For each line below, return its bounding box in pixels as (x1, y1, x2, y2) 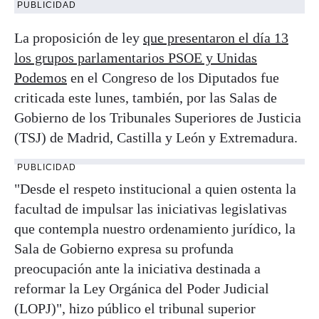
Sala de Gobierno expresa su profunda (14, 240, 234, 256)
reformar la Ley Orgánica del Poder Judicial (14, 280, 269, 296)
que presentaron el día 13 (143, 29, 288, 46)
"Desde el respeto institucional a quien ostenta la (14, 180, 296, 197)
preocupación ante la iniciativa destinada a (14, 260, 261, 276)
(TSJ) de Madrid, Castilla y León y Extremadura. (14, 129, 298, 145)
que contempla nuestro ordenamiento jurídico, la (14, 220, 296, 236)
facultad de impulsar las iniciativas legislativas (14, 200, 287, 216)
